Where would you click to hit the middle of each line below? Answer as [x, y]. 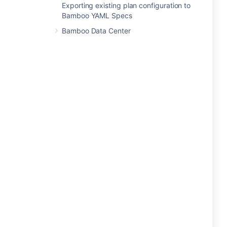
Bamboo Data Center [96, 31]
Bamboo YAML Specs [97, 15]
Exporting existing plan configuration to [126, 5]
